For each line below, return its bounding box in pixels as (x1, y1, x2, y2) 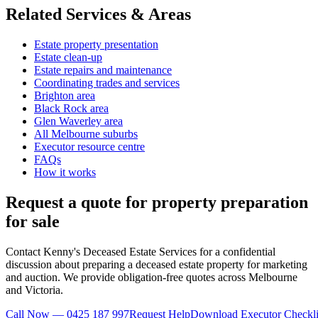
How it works (34, 165, 96, 178)
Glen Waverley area (34, 114, 123, 127)
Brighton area (34, 89, 95, 102)
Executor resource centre (34, 140, 145, 153)
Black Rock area (34, 102, 109, 114)
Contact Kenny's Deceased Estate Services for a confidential (6, 245, 275, 258)
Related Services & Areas (6, 5, 191, 24)
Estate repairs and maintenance (34, 63, 172, 76)
